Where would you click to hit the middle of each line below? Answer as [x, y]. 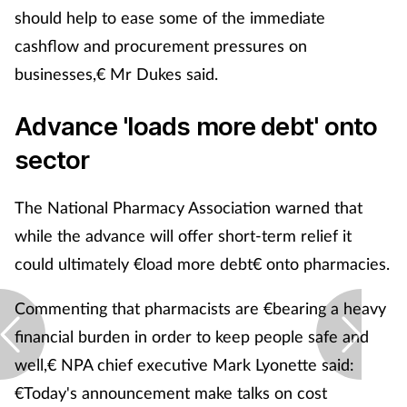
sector [52, 160]
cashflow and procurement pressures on [161, 46]
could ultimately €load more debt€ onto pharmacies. [202, 264]
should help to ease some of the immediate [170, 18]
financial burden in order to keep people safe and [192, 337]
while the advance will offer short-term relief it [183, 236]
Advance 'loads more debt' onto [196, 127]
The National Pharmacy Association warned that [189, 208]
